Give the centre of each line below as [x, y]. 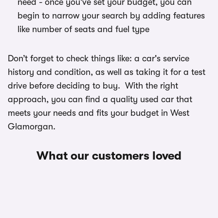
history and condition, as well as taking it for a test [107, 72]
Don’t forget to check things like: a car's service [99, 58]
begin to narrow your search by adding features [111, 16]
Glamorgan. [32, 127]
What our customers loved [109, 156]
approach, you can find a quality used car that [100, 99]
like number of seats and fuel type [83, 29]
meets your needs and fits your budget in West [99, 113]
